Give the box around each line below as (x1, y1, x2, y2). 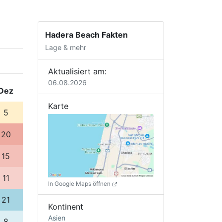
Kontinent (48, 201, 83, 212)
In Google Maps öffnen (48, 179, 112, 187)
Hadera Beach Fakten (45, 30, 128, 40)
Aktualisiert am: (48, 66, 107, 76)
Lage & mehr (45, 43, 87, 52)
